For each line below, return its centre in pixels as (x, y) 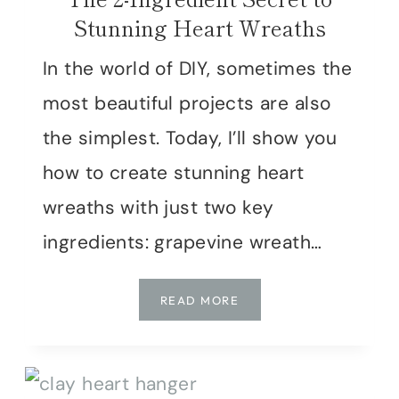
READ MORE (199, 301)
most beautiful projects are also (187, 104)
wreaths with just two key (159, 208)
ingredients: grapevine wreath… (183, 243)
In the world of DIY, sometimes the (198, 69)
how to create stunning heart (174, 173)
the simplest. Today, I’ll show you (190, 138)
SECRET (263, 364)
